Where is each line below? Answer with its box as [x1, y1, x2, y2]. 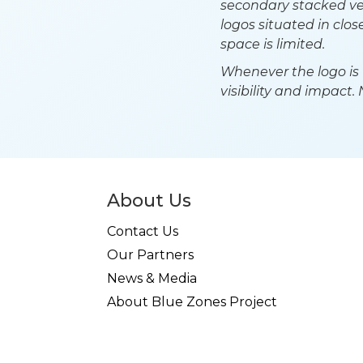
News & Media [107, 271, 197, 286]
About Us [107, 190, 191, 211]
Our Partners [107, 247, 194, 263]
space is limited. [220, 36, 325, 52]
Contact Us [107, 224, 178, 239]
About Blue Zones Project [107, 294, 277, 310]
